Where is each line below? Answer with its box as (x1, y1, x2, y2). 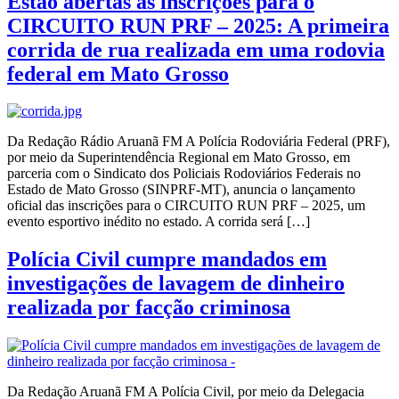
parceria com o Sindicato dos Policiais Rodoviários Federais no (7, 166, 361, 182)
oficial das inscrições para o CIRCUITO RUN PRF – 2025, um (7, 198, 365, 214)
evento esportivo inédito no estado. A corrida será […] (7, 214, 310, 230)
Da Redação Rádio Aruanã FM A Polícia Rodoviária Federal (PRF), (7, 134, 390, 150)
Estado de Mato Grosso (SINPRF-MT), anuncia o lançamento (7, 182, 355, 198)
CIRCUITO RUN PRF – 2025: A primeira (7, 13, 389, 37)
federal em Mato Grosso (7, 61, 229, 85)
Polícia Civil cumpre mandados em (7, 248, 327, 272)
